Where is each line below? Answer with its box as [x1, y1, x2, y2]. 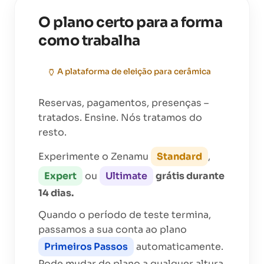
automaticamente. [134, 240, 223, 253]
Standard [157, 150, 202, 163]
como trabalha [38, 32, 140, 50]
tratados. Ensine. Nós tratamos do [38, 111, 202, 124]
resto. [38, 126, 67, 138]
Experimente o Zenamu [38, 150, 151, 163]
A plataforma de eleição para [57, 67, 172, 77]
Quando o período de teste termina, [38, 208, 211, 221]
